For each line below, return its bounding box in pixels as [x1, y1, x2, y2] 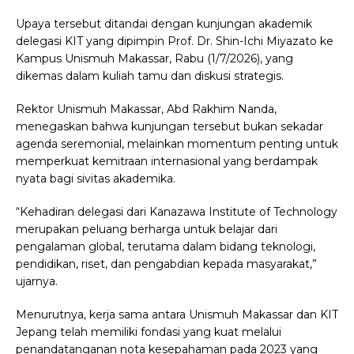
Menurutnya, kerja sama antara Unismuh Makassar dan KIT [16, 307, 338, 322]
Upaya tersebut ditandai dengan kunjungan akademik [16, 17, 312, 32]
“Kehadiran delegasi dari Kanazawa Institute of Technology [16, 205, 337, 220]
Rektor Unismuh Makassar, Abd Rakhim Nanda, [16, 102, 277, 117]
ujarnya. [16, 274, 58, 289]
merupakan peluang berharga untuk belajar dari [16, 222, 277, 237]
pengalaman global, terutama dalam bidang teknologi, [16, 239, 315, 254]
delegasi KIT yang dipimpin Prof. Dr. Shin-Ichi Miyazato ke [16, 34, 333, 49]
